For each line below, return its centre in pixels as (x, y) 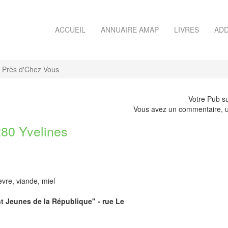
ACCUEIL (70, 30)
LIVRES (187, 30)
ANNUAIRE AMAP (130, 30)
